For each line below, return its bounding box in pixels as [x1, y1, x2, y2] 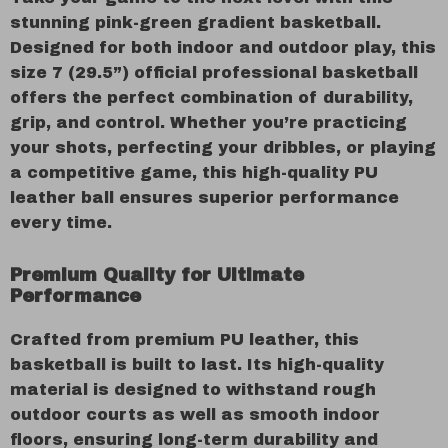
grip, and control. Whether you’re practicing [10, 114, 407, 131]
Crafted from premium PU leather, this [10, 331, 359, 348]
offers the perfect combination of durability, [10, 89, 413, 106]
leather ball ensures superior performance [10, 189, 399, 206]
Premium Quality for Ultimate [10, 265, 304, 285]
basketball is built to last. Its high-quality [10, 356, 384, 373]
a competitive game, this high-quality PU [10, 164, 378, 181]
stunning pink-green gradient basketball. [10, 14, 381, 31]
